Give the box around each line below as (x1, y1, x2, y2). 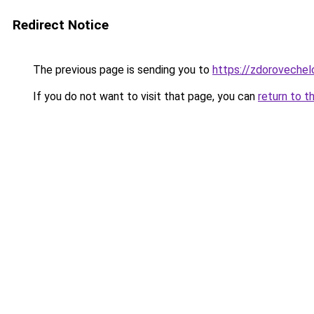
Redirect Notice (13, 17, 109, 33)
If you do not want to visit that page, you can (30, 90, 258, 103)
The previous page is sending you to (30, 63, 212, 76)
